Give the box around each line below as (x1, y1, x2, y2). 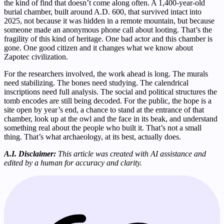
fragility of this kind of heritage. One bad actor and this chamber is (4, 34, 212, 43)
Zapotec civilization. (4, 52, 68, 61)
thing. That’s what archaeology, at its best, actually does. (4, 132, 181, 141)
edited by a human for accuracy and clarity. (4, 158, 142, 167)
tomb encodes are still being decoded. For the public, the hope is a (4, 96, 211, 105)
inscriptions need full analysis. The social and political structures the (4, 87, 217, 96)
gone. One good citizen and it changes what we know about (4, 43, 193, 52)
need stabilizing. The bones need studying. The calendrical (4, 78, 188, 87)
